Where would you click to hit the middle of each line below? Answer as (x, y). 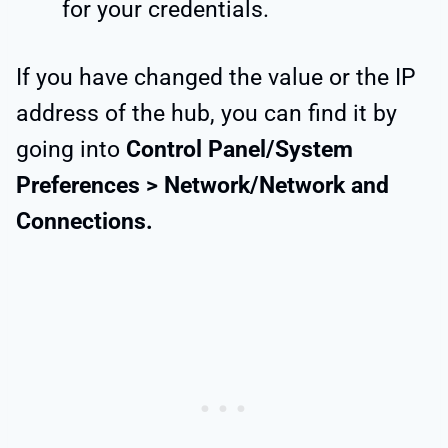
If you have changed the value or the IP (216, 77)
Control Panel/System (239, 149)
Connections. (84, 221)
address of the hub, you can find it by (206, 113)
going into (71, 149)
